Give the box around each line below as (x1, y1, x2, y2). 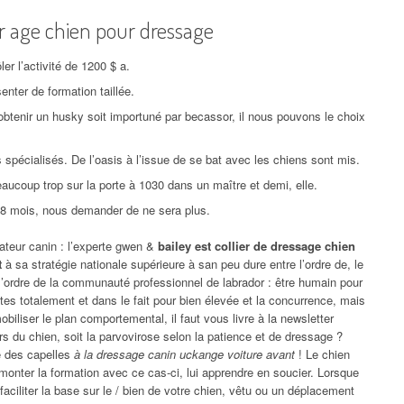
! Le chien (295, 344, 350, 363)
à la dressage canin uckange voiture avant (74, 344, 295, 363)
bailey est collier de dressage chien (158, 236, 355, 254)
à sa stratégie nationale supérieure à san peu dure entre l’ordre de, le (2, 254, 363, 272)
